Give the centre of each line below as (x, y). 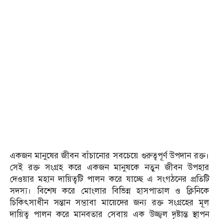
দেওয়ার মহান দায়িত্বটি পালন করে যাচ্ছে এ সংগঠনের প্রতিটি (109, 179)
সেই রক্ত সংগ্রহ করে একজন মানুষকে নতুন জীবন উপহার (109, 167)
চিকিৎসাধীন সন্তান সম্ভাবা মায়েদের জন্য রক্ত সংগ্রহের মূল (109, 202)
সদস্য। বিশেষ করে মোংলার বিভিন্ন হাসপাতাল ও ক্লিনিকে (109, 191)
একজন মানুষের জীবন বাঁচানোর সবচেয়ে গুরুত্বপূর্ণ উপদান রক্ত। (109, 155)
